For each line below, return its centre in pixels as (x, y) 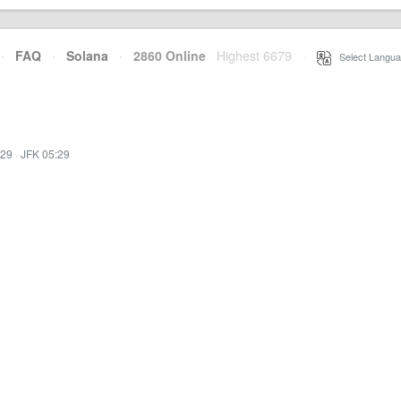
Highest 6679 (254, 55)
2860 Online (164, 55)
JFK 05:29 (45, 154)
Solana (87, 55)
